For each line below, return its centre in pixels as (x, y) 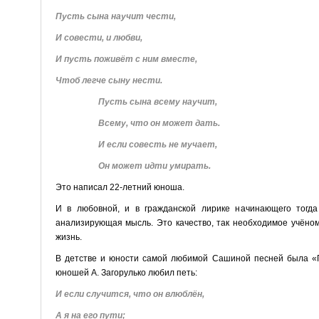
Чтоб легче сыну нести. (109, 80)
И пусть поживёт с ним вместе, (126, 59)
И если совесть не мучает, (157, 144)
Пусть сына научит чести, (115, 16)
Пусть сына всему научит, (157, 101)
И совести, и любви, (99, 37)
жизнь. (68, 237)
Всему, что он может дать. (159, 123)
